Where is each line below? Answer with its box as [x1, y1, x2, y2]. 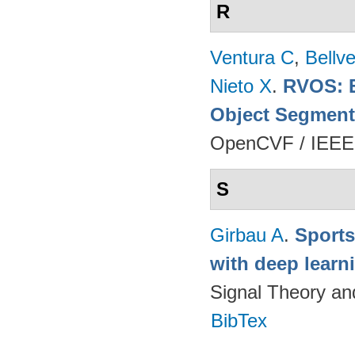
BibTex [211, 310, 268, 331]
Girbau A [210, 224, 284, 246]
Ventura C [210, 47, 294, 68]
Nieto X [210, 75, 272, 97]
